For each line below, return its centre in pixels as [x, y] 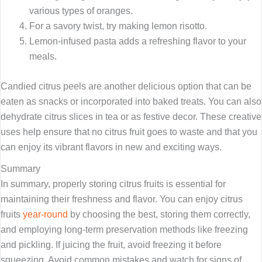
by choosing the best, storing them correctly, [159, 214]
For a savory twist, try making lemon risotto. [118, 26]
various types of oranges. [81, 11]
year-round [45, 214]
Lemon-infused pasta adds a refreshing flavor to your [138, 41]
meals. [43, 56]
